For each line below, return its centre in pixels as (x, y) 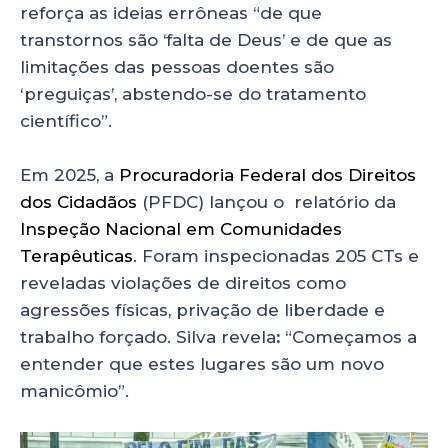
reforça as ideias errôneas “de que (171, 12)
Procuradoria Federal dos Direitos (267, 175)
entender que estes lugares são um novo (202, 364)
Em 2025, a (69, 175)
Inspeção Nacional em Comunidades (181, 229)
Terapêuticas (76, 256)
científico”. (66, 120)
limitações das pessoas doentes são (177, 66)
